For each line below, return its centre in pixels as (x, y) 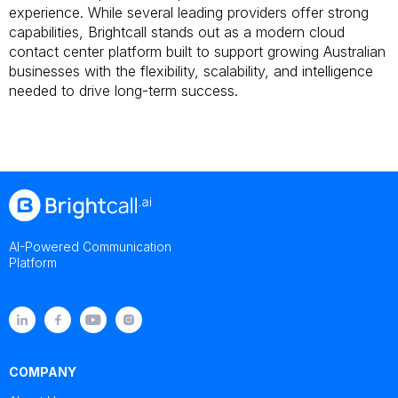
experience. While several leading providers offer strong (189, 12)
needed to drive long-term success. (123, 90)
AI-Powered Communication (90, 246)
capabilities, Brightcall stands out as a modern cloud (177, 32)
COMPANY (43, 371)
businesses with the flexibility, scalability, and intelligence (191, 71)
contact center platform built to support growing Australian (197, 51)
